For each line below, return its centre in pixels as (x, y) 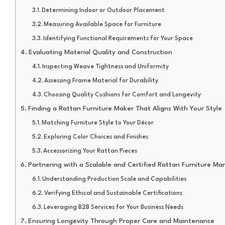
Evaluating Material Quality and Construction (100, 52)
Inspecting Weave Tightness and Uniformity (106, 67)
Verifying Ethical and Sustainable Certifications (114, 193)
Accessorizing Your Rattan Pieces (90, 151)
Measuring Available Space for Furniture (103, 24)
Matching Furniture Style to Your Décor (98, 123)
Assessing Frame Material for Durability (101, 81)
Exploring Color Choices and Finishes (96, 137)
